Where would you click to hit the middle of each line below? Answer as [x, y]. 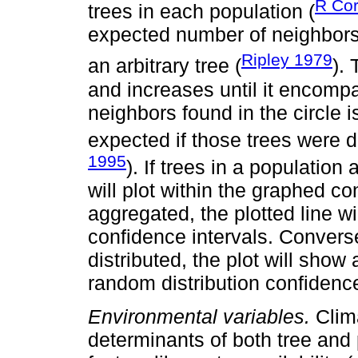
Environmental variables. [199, 317]
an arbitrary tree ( [165, 66]
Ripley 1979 [287, 60]
